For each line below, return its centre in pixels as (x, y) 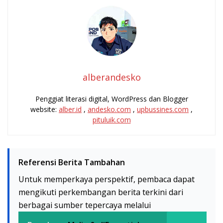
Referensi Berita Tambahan (72, 163)
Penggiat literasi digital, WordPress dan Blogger (111, 99)
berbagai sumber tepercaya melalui (85, 205)
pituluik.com (111, 120)
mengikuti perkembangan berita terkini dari (101, 192)
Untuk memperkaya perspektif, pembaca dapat (107, 179)
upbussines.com (163, 110)
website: (45, 110)
